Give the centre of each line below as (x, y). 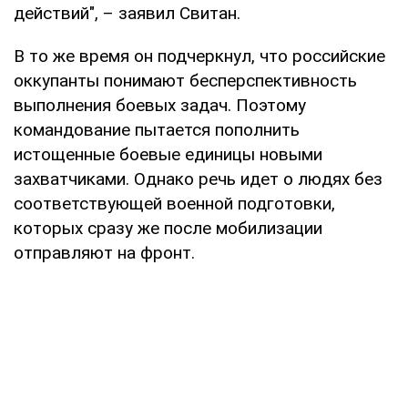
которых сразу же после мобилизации (168, 228)
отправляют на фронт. (104, 252)
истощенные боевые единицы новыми (168, 154)
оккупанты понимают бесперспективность (185, 80)
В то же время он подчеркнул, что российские (199, 56)
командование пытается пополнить (157, 129)
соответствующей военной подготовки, (174, 203)
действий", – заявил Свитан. (127, 13)
